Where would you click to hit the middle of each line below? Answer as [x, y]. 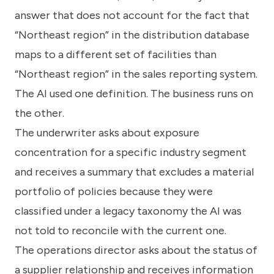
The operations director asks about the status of [136, 250]
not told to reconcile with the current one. [120, 231]
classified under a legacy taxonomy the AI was [128, 211]
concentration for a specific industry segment [131, 153]
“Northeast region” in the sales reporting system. [136, 74]
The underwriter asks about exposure [107, 133]
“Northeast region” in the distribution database [132, 35]
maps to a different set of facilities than [116, 55]
